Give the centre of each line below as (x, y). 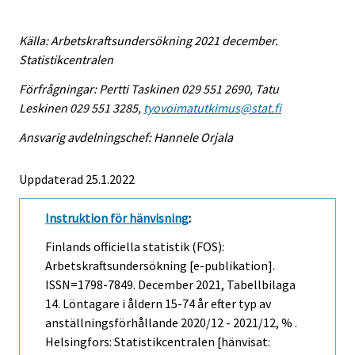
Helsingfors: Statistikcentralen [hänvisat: (158, 342)
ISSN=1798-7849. (92, 285)
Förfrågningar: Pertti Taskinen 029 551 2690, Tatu (149, 88)
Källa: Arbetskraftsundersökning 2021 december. (149, 41)
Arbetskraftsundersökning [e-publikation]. (160, 266)
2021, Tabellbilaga (244, 285)
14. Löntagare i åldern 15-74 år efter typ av (158, 304)
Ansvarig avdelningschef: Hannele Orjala (126, 137)
